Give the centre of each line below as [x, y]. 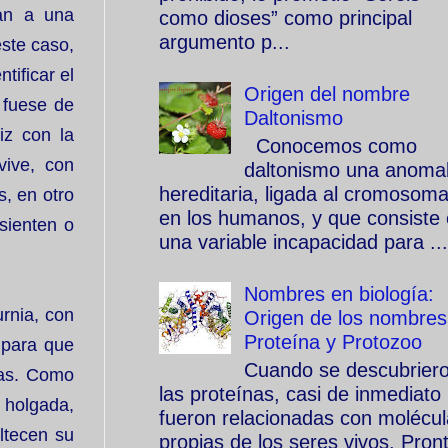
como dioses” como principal [285, 18]
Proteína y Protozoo [333, 342]
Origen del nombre [327, 94]
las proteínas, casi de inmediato [300, 394]
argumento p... [224, 42]
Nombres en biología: [339, 294]
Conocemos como [330, 146]
